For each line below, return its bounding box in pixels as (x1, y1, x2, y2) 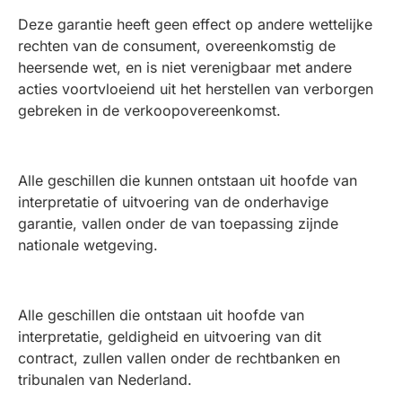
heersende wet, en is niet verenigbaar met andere (18, 58, 352, 76)
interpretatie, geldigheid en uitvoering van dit (18, 328, 321, 345)
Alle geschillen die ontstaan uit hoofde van (18, 306, 304, 324)
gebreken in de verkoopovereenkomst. (18, 101, 281, 119)
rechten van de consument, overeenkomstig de (18, 37, 336, 55)
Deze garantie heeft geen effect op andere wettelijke (18, 15, 372, 33)
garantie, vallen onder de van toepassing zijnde (18, 214, 338, 232)
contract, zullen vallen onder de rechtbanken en (18, 349, 340, 367)
